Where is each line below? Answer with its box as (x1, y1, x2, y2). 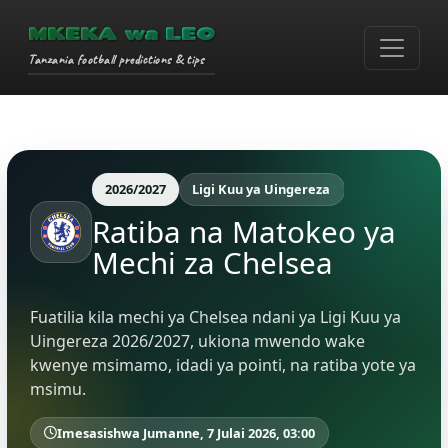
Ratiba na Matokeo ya (91, 211, 396, 253)
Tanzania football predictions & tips (28, 51, 204, 68)
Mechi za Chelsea (91, 242, 333, 284)
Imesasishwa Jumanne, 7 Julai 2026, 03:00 (56, 423, 315, 442)
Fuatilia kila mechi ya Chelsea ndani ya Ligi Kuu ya (29, 305, 401, 328)
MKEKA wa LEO (28, 22, 215, 44)
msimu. (29, 377, 86, 400)
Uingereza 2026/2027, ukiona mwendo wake (29, 329, 365, 352)
